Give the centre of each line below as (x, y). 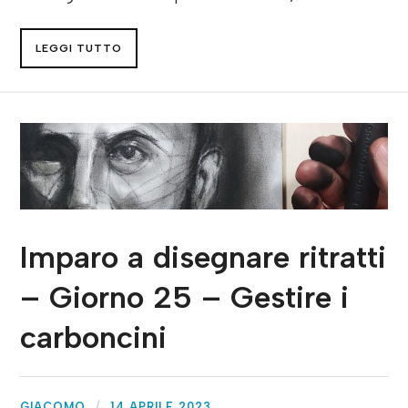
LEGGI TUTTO (79, 49)
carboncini (94, 338)
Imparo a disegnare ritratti (204, 258)
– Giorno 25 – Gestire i (185, 298)
